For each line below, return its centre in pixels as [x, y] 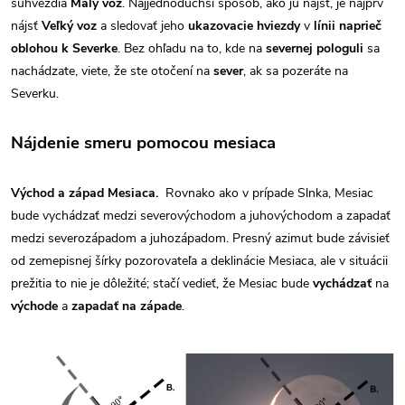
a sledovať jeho [142, 25]
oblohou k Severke [64, 48]
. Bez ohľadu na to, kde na [192, 48]
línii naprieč [348, 25]
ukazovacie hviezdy [244, 25]
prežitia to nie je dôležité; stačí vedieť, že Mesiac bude [162, 283]
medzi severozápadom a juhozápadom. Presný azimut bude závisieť [200, 238]
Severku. [35, 93]
